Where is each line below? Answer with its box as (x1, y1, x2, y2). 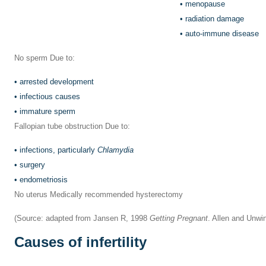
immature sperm (20, 106, 75, 116)
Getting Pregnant (150, 213, 208, 223)
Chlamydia (97, 145, 134, 154)
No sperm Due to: (14, 53, 75, 62)
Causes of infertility (14, 233, 147, 250)
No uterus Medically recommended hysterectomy (14, 189, 183, 199)
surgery (20, 160, 45, 169)
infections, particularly (20, 145, 97, 154)
